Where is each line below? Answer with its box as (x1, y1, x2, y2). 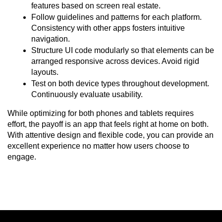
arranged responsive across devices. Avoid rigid (31, 56, 199, 65)
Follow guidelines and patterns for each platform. (31, 12, 202, 21)
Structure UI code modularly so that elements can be (31, 46, 214, 55)
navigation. (31, 34, 70, 43)
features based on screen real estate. (31, 1, 161, 10)
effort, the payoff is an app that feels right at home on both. (7, 119, 209, 128)
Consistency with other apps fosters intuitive (31, 23, 185, 32)
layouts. (31, 67, 58, 76)
